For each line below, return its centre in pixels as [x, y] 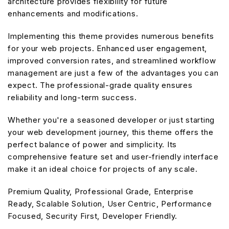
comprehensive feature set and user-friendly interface [113, 156]
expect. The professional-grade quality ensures [100, 85]
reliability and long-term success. [72, 97]
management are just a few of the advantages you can [113, 73]
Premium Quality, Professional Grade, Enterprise [101, 191]
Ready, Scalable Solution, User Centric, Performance [110, 203]
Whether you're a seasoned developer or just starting [111, 120]
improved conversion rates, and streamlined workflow [112, 60]
